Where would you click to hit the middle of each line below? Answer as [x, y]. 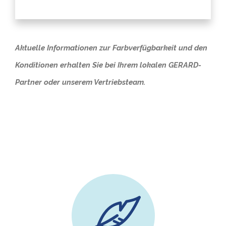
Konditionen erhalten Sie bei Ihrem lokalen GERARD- [108, 65]
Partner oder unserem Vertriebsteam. [80, 82]
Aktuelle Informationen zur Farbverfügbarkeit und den [111, 48]
